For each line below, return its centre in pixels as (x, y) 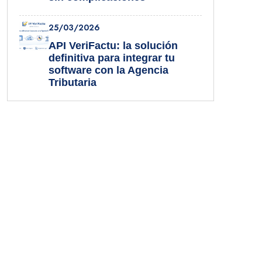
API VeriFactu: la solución (113, 46)
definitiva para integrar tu (112, 58)
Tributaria (73, 83)
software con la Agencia (108, 70)
